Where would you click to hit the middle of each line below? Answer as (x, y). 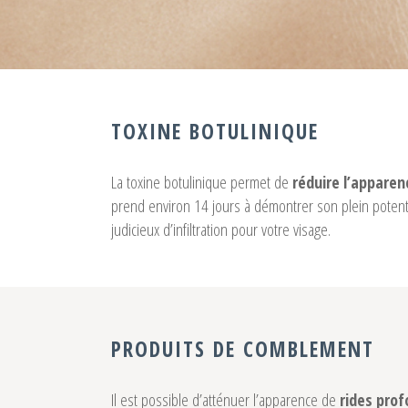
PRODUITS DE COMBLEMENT (243, 349)
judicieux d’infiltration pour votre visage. (221, 229)
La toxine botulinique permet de (202, 182)
